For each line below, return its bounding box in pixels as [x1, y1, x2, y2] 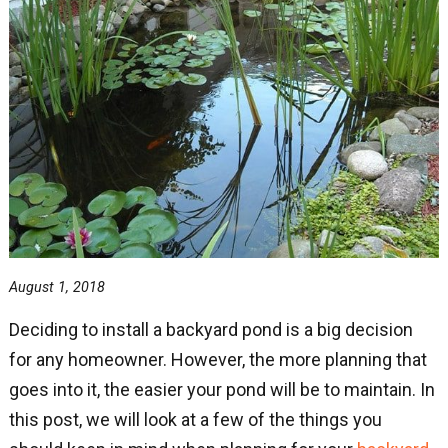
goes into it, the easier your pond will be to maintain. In [8, 378, 435, 400]
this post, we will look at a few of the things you [8, 408, 382, 430]
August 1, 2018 [8, 278, 105, 296]
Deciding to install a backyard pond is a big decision [8, 318, 413, 340]
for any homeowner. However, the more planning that [8, 348, 427, 370]
